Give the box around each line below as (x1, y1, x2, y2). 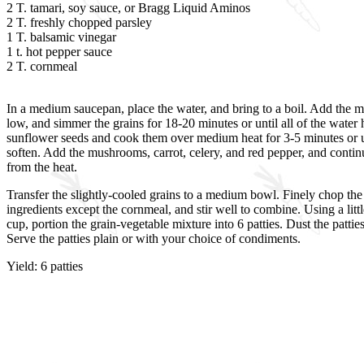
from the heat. (6, 160, 77, 174)
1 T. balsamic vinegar (6, 30, 116, 44)
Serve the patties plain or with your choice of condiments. (6, 232, 301, 245)
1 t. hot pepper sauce (6, 45, 112, 58)
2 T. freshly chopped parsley (6, 15, 152, 29)
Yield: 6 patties (6, 259, 83, 273)
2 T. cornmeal (6, 59, 77, 73)
